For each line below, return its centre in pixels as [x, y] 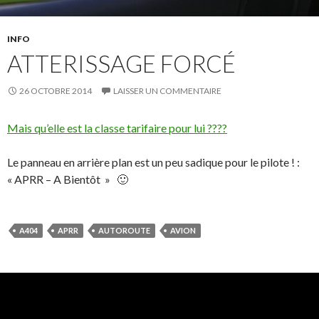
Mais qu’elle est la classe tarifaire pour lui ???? [117, 128]
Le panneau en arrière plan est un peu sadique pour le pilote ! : [153, 162]
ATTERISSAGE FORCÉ [121, 64]
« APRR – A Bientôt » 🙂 [68, 179]
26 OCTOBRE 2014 [56, 91]
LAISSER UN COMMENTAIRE [167, 91]
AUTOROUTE [124, 231]
